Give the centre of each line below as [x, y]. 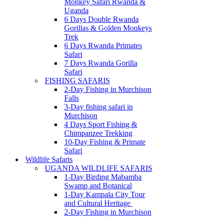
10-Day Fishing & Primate [105, 142]
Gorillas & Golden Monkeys [108, 28]
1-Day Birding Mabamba [103, 177]
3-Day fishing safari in [99, 107]
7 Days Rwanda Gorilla [101, 63]
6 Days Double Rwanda [101, 19]
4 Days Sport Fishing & [101, 124]
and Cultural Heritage [98, 203]
